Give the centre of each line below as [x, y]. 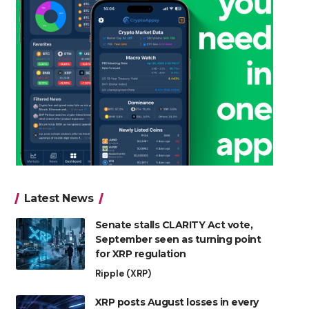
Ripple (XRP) [123, 274]
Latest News [59, 199]
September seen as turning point [178, 240]
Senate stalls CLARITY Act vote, [174, 225]
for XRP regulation [140, 254]
